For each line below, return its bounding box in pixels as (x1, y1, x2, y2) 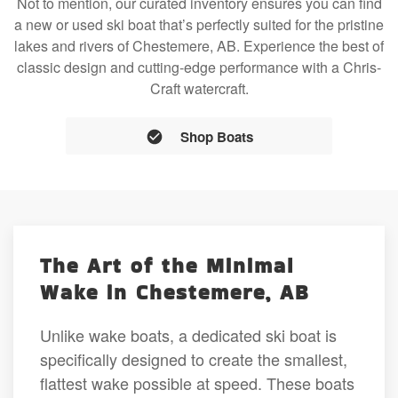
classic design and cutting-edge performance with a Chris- (17, 57, 381, 78)
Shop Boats (179, 126, 253, 147)
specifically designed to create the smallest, (40, 346, 347, 370)
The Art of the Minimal (40, 251, 294, 280)
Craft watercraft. (149, 78, 249, 99)
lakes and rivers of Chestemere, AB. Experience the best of (14, 36, 384, 57)
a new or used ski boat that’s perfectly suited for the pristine (14, 14, 384, 36)
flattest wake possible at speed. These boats (40, 370, 354, 394)
